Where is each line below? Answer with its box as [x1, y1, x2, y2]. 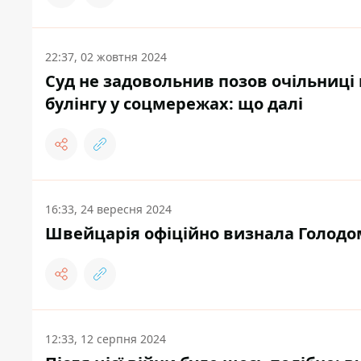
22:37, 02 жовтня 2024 [45, 49, 167, 65]
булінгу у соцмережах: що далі [45, 93, 303, 115]
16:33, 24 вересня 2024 [45, 201, 172, 218]
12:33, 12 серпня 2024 [45, 331, 166, 347]
